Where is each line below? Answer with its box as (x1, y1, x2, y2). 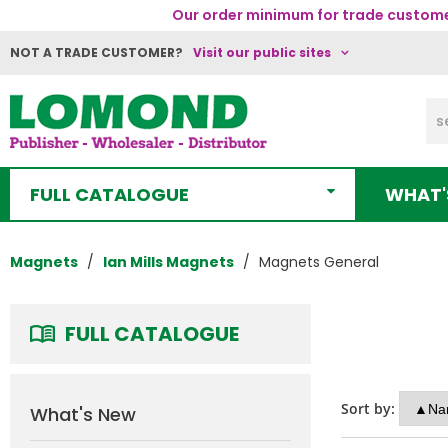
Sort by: (341, 398, 395, 418)
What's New (30, 402, 136, 427)
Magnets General (259, 252, 379, 272)
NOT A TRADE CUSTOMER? (10, 44, 183, 61)
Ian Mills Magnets (103, 252, 234, 272)
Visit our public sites (193, 44, 331, 61)
